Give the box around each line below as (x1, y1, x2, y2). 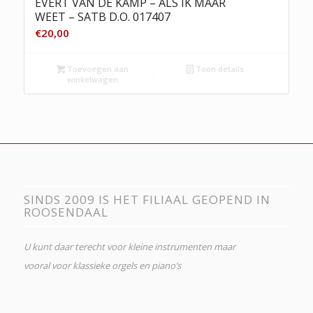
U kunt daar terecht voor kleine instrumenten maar (23, 240, 235, 253)
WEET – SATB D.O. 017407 (34, 9, 170, 25)
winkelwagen (66, 74, 118, 85)
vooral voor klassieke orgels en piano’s (23, 259, 181, 272)
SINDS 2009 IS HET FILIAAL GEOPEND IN (23, 191, 270, 208)
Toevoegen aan (65, 64, 129, 75)
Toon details (194, 64, 245, 75)
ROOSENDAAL (23, 203, 108, 220)
